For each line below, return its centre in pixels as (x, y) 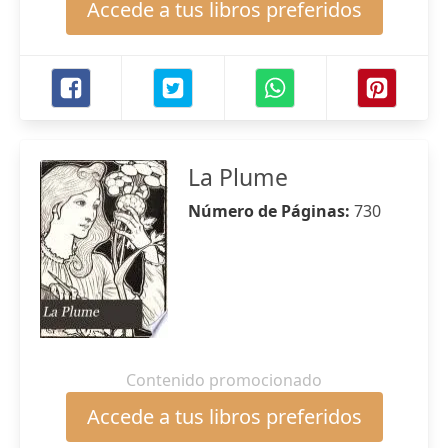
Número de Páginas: (271, 211)
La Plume (238, 177)
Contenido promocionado (224, 380)
